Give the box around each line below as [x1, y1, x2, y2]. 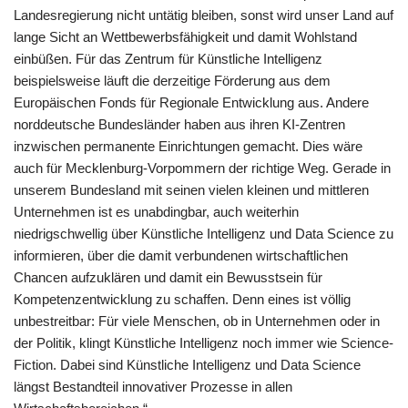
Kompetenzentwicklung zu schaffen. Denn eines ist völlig [14, 291, 351, 307]
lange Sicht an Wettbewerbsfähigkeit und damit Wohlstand [14, 29, 357, 45]
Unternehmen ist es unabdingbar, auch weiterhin [14, 204, 299, 219]
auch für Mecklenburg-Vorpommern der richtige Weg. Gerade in [14, 160, 391, 176]
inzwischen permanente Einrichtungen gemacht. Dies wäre [14, 138, 362, 154]
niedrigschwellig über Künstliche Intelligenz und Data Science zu [14, 226, 393, 241]
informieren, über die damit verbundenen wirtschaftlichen [14, 248, 348, 263]
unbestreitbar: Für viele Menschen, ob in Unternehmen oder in [14, 313, 380, 329]
